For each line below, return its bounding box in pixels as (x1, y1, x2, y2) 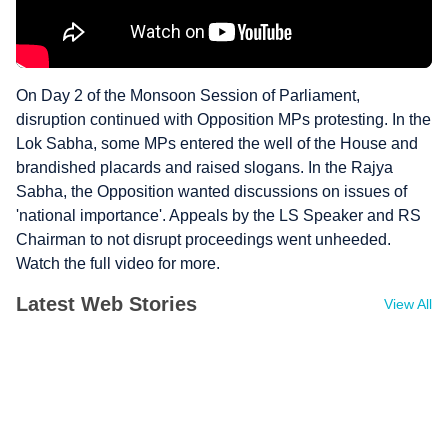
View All (384, 296, 432, 312)
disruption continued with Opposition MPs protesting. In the (16, 111, 431, 128)
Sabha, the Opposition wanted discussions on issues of (16, 183, 407, 200)
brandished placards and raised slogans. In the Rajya (16, 159, 393, 176)
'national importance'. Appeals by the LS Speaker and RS (16, 207, 421, 224)
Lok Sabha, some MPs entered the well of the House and (16, 135, 418, 152)
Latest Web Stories (16, 293, 197, 315)
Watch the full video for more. (16, 255, 220, 272)
